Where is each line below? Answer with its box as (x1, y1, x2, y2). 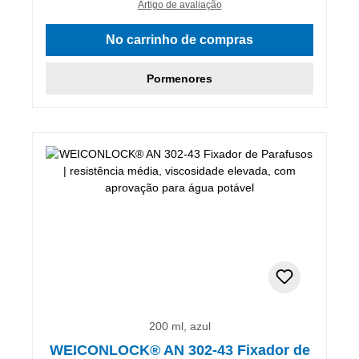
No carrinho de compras (106, 32, 253, 46)
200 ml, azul (148, 319, 211, 333)
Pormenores (147, 71, 212, 85)
